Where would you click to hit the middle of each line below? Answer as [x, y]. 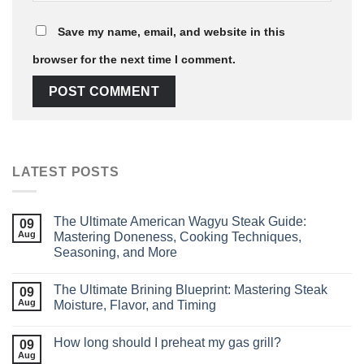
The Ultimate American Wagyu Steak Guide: [180, 222]
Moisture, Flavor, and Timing [135, 305]
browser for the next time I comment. [134, 60]
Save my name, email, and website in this [171, 32]
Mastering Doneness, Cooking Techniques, [178, 237]
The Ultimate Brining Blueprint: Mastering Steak [191, 290]
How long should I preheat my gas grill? [167, 343]
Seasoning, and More [115, 253]
